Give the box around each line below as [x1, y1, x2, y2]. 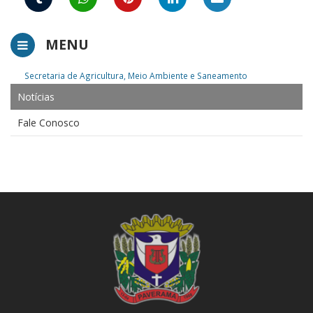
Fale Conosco [17, 116, 80, 129]
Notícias [17, 90, 54, 103]
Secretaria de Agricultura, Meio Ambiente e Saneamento [24, 70, 247, 81]
